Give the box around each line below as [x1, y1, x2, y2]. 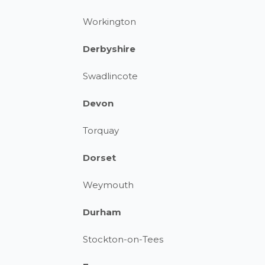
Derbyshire [83, 43, 135, 54]
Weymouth [83, 179, 134, 190]
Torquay [83, 125, 119, 136]
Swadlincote [83, 70, 138, 82]
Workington [83, 16, 136, 27]
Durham [83, 206, 121, 218]
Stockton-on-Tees [83, 234, 163, 245]
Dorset [83, 152, 116, 163]
